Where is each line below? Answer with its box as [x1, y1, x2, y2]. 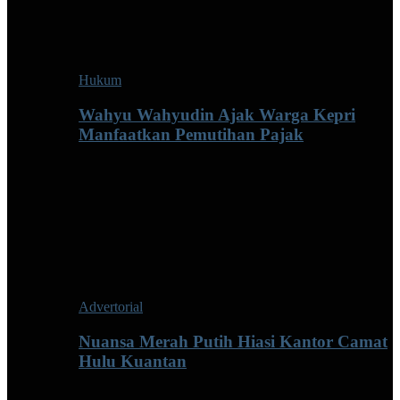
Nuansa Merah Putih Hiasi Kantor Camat [79, 331, 387, 351]
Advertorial [79, 298, 143, 314]
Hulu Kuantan [79, 351, 187, 371]
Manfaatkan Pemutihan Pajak [79, 125, 304, 145]
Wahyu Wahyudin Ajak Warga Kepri [79, 105, 355, 125]
